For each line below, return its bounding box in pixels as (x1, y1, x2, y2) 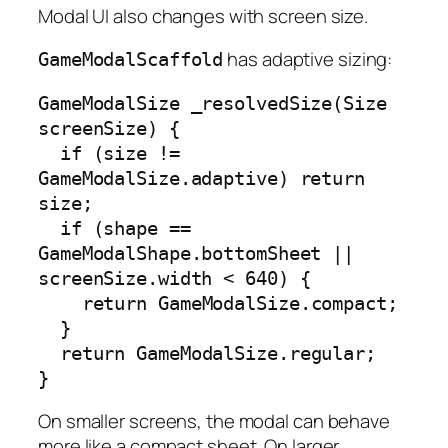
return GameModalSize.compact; (38, 292, 82, 314)
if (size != (38, 142, 60, 164)
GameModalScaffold (38, 49, 224, 71)
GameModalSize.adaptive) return (38, 167, 365, 189)
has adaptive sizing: (223, 46, 393, 73)
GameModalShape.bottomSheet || (38, 242, 355, 264)
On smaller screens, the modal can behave (38, 408, 390, 435)
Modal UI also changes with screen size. (38, 2, 369, 29)
